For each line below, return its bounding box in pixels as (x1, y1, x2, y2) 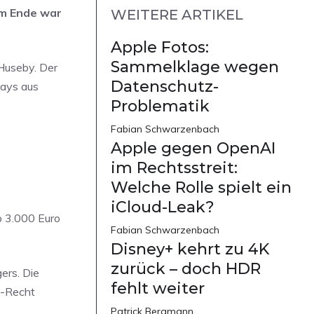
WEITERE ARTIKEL (111, 6, 243, 24)
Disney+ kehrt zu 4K (111, 240, 269, 259)
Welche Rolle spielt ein (111, 178, 292, 198)
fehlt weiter (111, 279, 205, 299)
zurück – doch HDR (111, 259, 261, 279)
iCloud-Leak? (111, 198, 214, 217)
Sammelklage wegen (111, 57, 279, 77)
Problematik (111, 97, 210, 116)
